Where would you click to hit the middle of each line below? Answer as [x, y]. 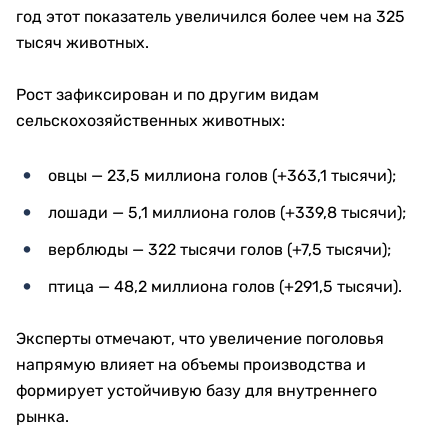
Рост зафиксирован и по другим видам [167, 94]
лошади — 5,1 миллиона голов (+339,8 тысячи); [227, 212]
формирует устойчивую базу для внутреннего [196, 390]
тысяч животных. [82, 42]
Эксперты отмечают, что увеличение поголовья [200, 338]
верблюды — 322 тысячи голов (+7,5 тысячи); [219, 249]
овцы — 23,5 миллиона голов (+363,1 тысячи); [222, 175]
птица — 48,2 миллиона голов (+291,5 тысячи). [225, 286]
